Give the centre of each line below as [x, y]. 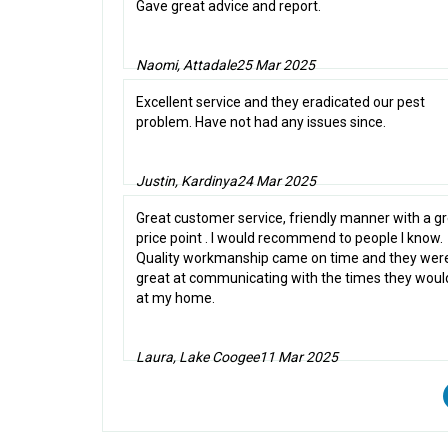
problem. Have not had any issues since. [261, 122]
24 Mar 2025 [276, 181]
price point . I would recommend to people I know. [289, 238]
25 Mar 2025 [275, 65]
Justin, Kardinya [186, 181]
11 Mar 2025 [298, 357]
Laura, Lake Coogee [197, 357]
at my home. [175, 298]
